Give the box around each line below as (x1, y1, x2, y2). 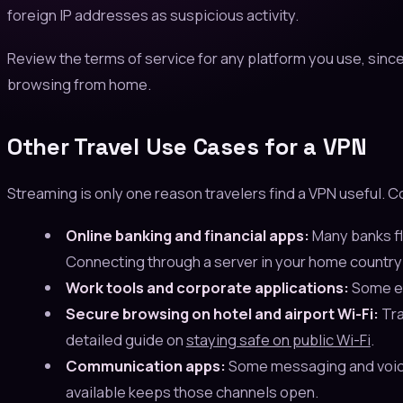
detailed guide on (65, 329, 186, 351)
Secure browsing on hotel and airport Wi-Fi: (65, 303, 379, 325)
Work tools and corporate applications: (65, 277, 349, 299)
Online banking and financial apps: (65, 225, 309, 246)
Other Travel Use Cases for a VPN (7, 132, 367, 162)
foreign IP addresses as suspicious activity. (7, 4, 299, 26)
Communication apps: (65, 355, 226, 377)
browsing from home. (7, 73, 151, 94)
